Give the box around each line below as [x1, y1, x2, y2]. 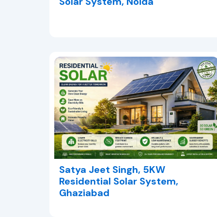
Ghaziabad [59, 186, 109, 200]
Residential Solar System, [59, 175, 178, 188]
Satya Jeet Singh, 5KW [59, 163, 165, 176]
